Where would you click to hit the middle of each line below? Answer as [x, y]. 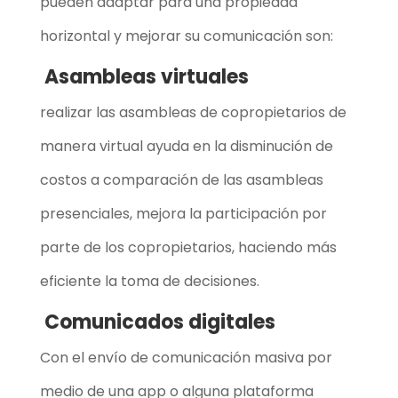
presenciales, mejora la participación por [183, 213]
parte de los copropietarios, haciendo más [188, 247]
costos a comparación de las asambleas [181, 179]
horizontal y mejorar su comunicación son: [186, 36]
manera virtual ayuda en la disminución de [186, 146]
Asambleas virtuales [144, 76]
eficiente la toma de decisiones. [151, 281]
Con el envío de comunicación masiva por [186, 357]
